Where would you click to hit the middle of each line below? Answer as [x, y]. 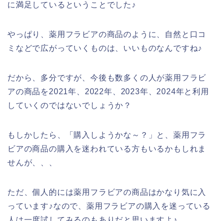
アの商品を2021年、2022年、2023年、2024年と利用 [108, 91]
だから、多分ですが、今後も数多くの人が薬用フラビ [107, 77]
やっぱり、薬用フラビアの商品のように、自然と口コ [107, 34]
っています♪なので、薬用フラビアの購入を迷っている [109, 206]
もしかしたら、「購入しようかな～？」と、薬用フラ [107, 135]
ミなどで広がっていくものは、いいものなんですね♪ [105, 48]
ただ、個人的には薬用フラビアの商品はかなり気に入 [107, 192]
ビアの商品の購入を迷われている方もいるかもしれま [107, 148]
